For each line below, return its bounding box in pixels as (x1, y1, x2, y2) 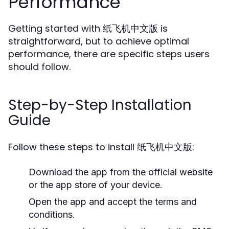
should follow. (8, 60, 71, 73)
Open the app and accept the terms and (29, 196, 197, 207)
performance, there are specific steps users (8, 48, 210, 60)
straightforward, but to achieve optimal (8, 35, 189, 48)
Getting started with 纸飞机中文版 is (8, 22, 168, 35)
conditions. (29, 209, 75, 220)
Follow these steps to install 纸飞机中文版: (8, 141, 194, 153)
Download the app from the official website (29, 167, 213, 177)
